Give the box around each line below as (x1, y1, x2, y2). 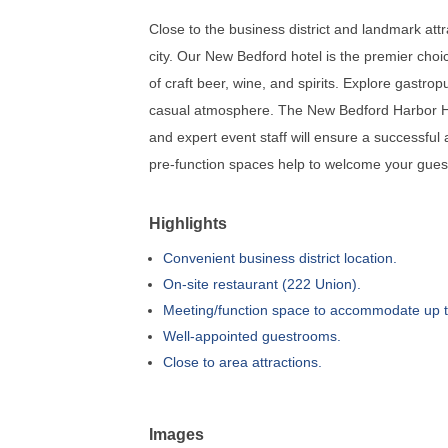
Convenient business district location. (163, 249, 398, 266)
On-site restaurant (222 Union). (163, 275, 362, 292)
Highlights (149, 213, 228, 232)
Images (149, 424, 205, 443)
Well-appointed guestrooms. (163, 327, 342, 344)
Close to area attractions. (163, 353, 323, 370)
